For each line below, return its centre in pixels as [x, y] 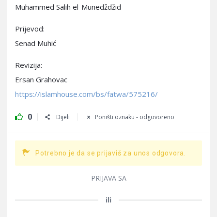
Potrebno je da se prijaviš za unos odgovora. [111, 153]
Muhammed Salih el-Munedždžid [68, 7]
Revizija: [29, 65]
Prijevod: [30, 29]
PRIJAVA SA [108, 178]
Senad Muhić [36, 43]
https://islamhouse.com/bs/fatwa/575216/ [86, 94]
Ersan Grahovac [41, 79]
